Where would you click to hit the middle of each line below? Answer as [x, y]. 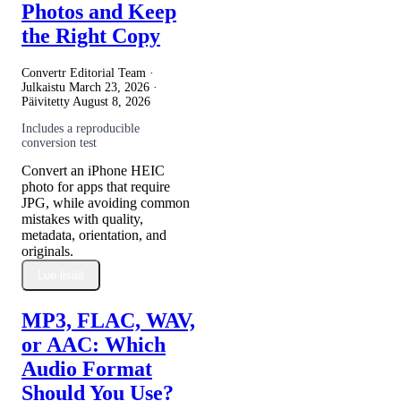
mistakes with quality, [82, 219]
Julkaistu [45, 88]
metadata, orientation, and [94, 235]
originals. [47, 252]
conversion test [59, 143]
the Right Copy [91, 36]
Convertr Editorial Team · [88, 73]
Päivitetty [47, 102]
